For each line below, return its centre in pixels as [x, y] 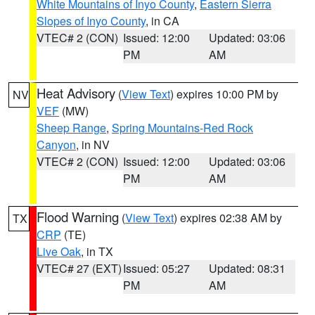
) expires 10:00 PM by [224, 94]
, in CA [162, 21]
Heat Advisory [76, 93]
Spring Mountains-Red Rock [182, 128]
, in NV [93, 144]
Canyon [56, 144]
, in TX [97, 251]
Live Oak [59, 251]
